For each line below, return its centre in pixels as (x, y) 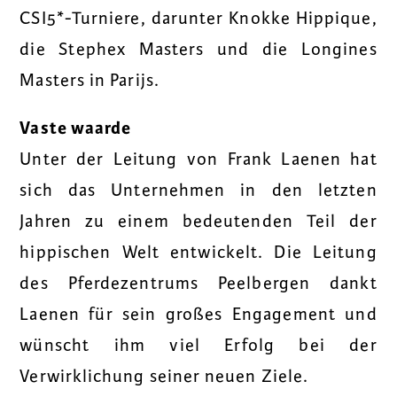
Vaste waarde (76, 128)
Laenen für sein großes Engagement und (198, 314)
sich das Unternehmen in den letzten (198, 190)
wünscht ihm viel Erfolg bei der (198, 345)
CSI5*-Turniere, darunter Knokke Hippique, (198, 19)
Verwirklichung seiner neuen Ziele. (164, 376)
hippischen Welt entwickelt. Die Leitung (198, 252)
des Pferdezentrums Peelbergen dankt (198, 283)
